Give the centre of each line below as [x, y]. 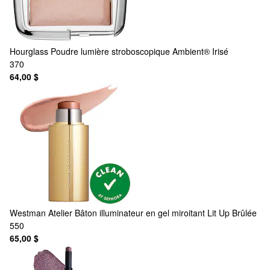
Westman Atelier [41, 212]
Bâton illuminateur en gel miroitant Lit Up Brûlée [166, 212]
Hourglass [29, 51]
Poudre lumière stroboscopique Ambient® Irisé [140, 51]
